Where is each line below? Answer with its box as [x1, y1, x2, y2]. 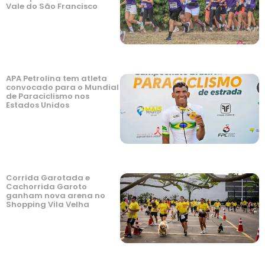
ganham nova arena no [6, 190, 105, 202]
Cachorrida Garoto [6, 181, 87, 193]
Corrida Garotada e [6, 172, 90, 184]
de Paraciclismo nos [6, 91, 89, 102]
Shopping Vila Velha [6, 199, 89, 211]
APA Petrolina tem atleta [6, 73, 107, 85]
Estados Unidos [6, 99, 69, 111]
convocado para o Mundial [6, 82, 119, 93]
